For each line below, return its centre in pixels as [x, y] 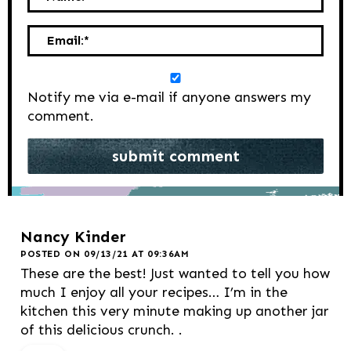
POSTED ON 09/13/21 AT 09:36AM [105, 253]
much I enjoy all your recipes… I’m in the [154, 292]
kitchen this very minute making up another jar [175, 311]
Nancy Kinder [73, 236]
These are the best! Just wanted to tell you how [175, 273]
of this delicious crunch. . [101, 329]
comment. [61, 116]
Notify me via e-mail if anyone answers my [169, 97]
